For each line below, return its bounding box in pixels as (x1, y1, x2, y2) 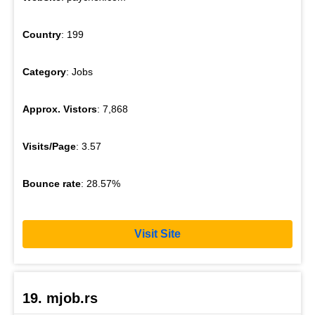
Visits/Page (22, 140, 76, 152)
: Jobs (66, 65, 93, 77)
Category (22, 65, 66, 77)
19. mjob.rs (22, 290, 98, 307)
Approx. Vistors (22, 103, 97, 115)
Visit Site (134, 228, 181, 240)
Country (22, 28, 61, 40)
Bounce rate (22, 177, 81, 189)
